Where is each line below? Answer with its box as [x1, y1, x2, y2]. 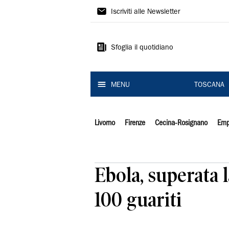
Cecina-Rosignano [154, 120, 208, 127]
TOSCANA [194, 82, 224, 89]
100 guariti [95, 188, 181, 211]
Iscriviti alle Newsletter [111, 9, 180, 16]
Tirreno [90, 21, 139, 37]
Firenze [124, 120, 145, 127]
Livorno [95, 120, 115, 127]
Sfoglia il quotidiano [111, 44, 173, 52]
